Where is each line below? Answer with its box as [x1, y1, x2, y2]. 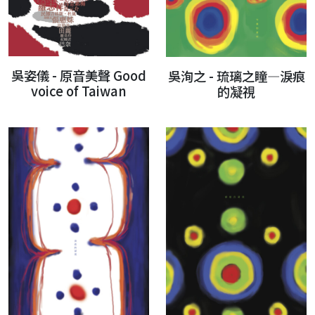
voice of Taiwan [31, 82, 127, 101]
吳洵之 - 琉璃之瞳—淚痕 [167, 66, 305, 85]
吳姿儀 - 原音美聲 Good [11, 66, 146, 85]
